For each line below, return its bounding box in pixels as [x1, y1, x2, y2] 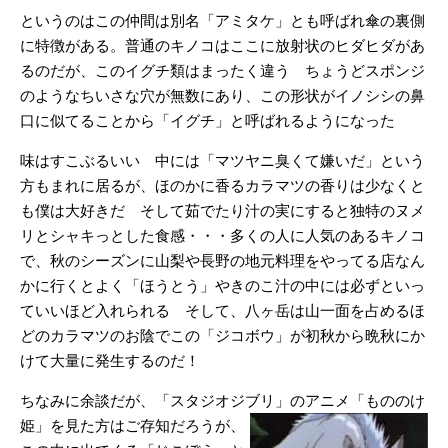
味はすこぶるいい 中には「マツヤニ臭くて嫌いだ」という [20, 152, 425, 169]
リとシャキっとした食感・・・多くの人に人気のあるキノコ [20, 227, 425, 244]
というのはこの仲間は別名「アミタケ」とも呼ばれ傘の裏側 [20, 12, 425, 29]
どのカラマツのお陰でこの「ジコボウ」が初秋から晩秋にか [20, 327, 425, 344]
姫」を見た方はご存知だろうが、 [20, 417, 245, 434]
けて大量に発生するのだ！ [20, 352, 200, 369]
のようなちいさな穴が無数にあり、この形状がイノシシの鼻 [20, 87, 425, 104]
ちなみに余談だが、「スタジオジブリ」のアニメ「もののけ [20, 392, 425, 409]
